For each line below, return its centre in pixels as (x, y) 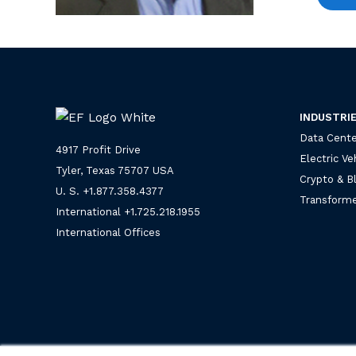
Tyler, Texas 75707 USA (115, 170)
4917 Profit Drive (98, 150)
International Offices (108, 232)
